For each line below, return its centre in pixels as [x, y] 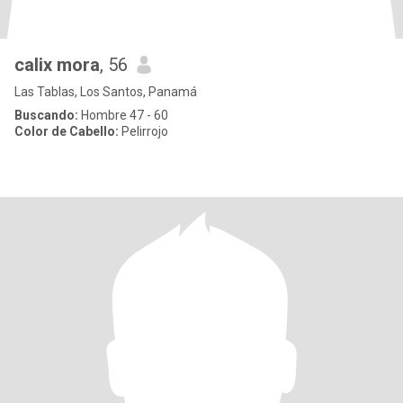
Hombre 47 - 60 [123, 115]
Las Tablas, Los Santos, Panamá [106, 92]
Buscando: [46, 115]
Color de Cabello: [67, 131]
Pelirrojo [143, 131]
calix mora [57, 65]
